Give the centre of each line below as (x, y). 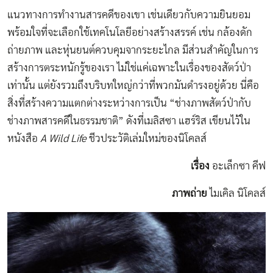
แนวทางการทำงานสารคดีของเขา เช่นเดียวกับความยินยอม (129, 15)
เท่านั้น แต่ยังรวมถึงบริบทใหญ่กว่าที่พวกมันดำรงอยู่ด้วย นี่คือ (133, 85)
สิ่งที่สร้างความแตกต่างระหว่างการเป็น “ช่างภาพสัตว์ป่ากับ (129, 103)
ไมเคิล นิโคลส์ (236, 193)
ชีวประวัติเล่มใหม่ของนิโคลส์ (148, 138)
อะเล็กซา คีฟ (239, 166)
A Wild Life (65, 138)
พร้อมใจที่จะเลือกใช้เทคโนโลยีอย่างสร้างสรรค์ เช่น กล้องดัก (130, 32)
